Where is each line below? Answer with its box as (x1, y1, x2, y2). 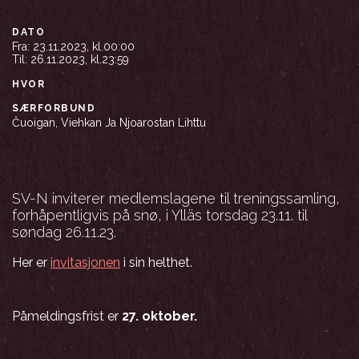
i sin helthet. (120, 255, 192, 270)
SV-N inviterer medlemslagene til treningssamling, (12, 190, 340, 207)
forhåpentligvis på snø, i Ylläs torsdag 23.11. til (12, 207, 307, 224)
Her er (12, 255, 50, 270)
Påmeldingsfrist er (12, 309, 122, 324)
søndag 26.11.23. (12, 224, 116, 240)
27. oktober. (122, 309, 197, 324)
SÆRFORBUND (12, 103, 95, 114)
